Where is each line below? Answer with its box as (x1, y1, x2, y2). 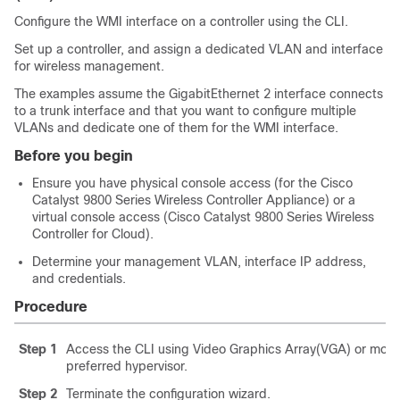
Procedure (14, 299, 87, 314)
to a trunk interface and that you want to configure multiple (14, 104, 356, 118)
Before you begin (14, 148, 133, 163)
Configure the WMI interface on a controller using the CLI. (14, 14, 348, 29)
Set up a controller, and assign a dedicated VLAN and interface (14, 42, 383, 56)
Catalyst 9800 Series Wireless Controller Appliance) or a (32, 193, 355, 207)
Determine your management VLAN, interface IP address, (32, 254, 366, 269)
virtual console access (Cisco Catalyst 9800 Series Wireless (32, 210, 374, 224)
